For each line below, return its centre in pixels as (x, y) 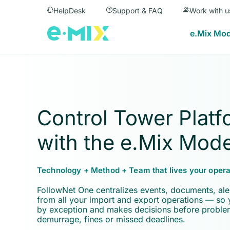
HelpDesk (70, 11)
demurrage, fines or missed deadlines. (111, 219)
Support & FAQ (138, 11)
